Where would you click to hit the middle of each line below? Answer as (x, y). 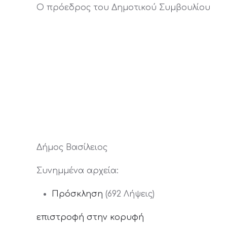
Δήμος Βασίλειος (72, 147)
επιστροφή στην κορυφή (90, 217)
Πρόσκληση (77, 194)
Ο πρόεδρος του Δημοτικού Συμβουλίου (123, 8)
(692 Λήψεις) (130, 194)
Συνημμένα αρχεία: (78, 171)
